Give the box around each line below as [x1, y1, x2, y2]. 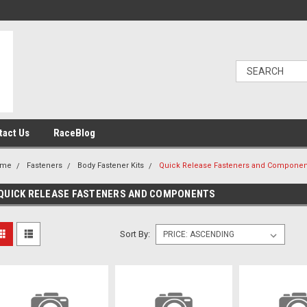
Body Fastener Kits [77, 161, 144, 170]
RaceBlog [53, 127, 95, 139]
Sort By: [119, 229, 150, 239]
